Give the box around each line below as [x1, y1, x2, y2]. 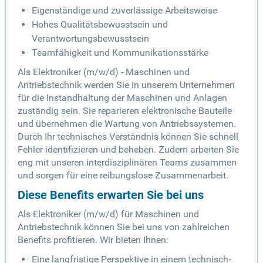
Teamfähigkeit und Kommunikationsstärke [32, 47, 208, 59]
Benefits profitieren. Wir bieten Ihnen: [18, 234, 168, 246]
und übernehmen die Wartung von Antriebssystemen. [18, 118, 236, 130]
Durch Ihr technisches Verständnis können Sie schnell [18, 131, 238, 143]
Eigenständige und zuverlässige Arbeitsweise [32, 5, 217, 16]
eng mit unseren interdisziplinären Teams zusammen [18, 157, 237, 168]
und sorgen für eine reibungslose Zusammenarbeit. [18, 170, 228, 181]
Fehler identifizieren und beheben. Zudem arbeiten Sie [18, 144, 239, 156]
